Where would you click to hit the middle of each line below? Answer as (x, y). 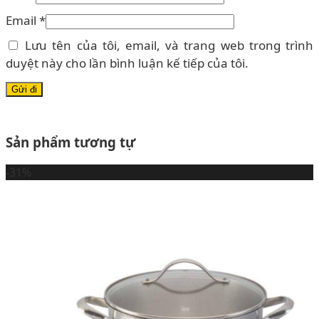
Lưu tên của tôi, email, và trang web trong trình (169, 46)
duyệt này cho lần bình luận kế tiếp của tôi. (127, 63)
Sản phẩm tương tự (70, 142)
